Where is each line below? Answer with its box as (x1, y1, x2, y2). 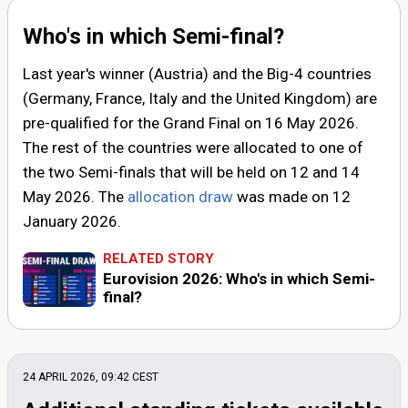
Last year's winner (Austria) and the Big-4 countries (23, 65, 372, 84)
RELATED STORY (103, 250, 214, 268)
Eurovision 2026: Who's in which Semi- (103, 270, 375, 289)
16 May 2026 (265, 114, 355, 133)
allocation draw (127, 188, 233, 207)
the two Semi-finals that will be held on (23, 163, 291, 182)
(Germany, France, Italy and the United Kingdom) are (23, 89, 377, 108)
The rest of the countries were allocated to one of (23, 138, 363, 158)
